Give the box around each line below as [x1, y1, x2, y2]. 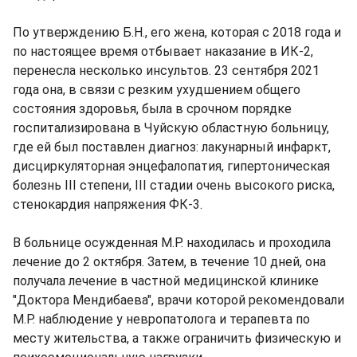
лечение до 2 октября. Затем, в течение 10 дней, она [13, 254, 326, 269]
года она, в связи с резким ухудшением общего [13, 82, 300, 97]
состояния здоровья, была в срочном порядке [13, 101, 292, 116]
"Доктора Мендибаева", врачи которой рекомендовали [13, 292, 344, 308]
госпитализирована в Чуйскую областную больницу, [13, 120, 329, 135]
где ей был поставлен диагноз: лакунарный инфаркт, [13, 139, 331, 155]
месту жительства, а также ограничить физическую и [13, 331, 341, 346]
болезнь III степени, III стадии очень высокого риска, [13, 178, 335, 193]
